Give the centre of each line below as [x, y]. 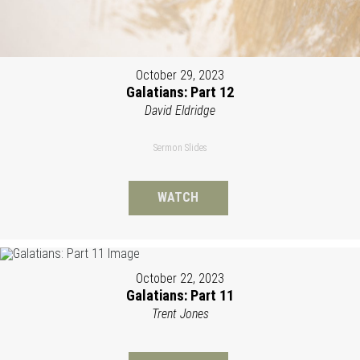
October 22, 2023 [180, 278]
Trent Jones [180, 313]
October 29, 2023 [180, 75]
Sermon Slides [180, 147]
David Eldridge [180, 110]
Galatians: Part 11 [180, 295]
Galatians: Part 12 [180, 92]
